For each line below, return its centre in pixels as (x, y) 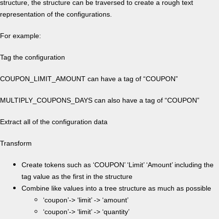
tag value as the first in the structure (77, 176)
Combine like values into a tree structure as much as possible (116, 188)
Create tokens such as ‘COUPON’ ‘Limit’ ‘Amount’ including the (118, 164)
